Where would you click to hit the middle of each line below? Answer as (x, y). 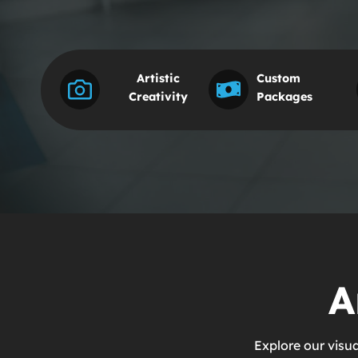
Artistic (158, 78)
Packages (284, 96)
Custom (278, 78)
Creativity (158, 96)
